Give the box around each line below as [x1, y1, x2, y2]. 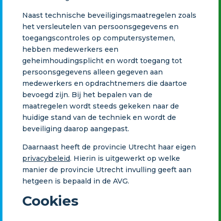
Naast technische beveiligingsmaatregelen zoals [22, 10, 196, 20]
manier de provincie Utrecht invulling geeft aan [22, 165, 191, 174]
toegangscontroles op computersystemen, [22, 33, 175, 42]
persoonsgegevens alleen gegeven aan [22, 67, 163, 76]
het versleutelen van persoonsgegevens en [22, 22, 179, 31]
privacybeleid [22, 153, 70, 163]
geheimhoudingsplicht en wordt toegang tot [22, 56, 182, 65]
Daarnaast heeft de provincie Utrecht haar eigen [22, 142, 196, 151]
